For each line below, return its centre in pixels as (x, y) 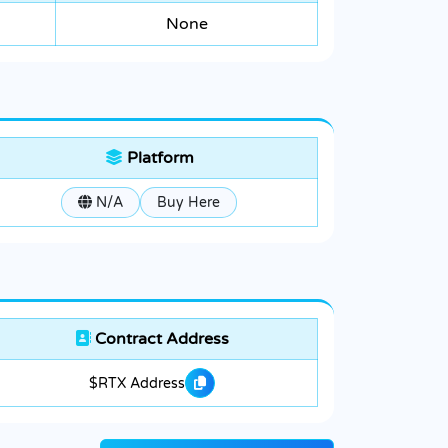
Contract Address (160, 339)
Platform (158, 158)
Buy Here (188, 203)
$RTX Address (137, 383)
